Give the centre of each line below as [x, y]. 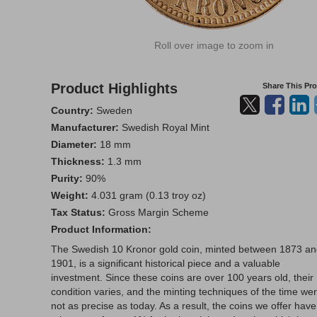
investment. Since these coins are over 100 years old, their [182, 277]
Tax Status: [78, 212]
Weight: [70, 195]
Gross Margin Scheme [157, 212]
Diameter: [74, 144]
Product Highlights [114, 88]
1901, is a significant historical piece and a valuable [166, 263]
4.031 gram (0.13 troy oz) [147, 195]
